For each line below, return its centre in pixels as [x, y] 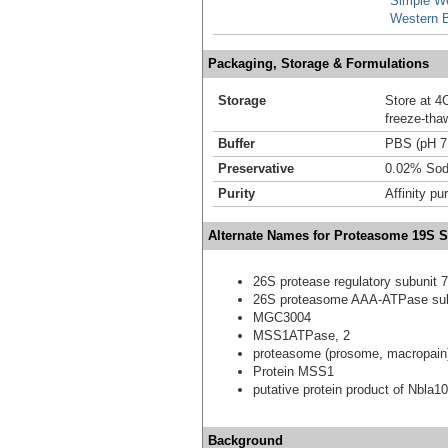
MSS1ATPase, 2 [301, 336]
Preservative [256, 169]
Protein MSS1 [293, 372]
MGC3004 [282, 318]
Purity [236, 194]
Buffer [236, 144]
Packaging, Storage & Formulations [318, 64]
